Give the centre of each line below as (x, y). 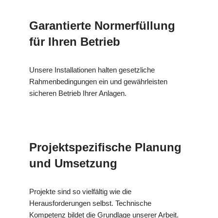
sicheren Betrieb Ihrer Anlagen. (78, 93)
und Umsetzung (73, 163)
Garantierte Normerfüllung (102, 25)
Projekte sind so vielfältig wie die (80, 191)
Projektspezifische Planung (105, 147)
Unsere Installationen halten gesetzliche (92, 70)
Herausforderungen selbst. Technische (90, 203)
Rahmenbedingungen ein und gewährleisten (98, 81)
